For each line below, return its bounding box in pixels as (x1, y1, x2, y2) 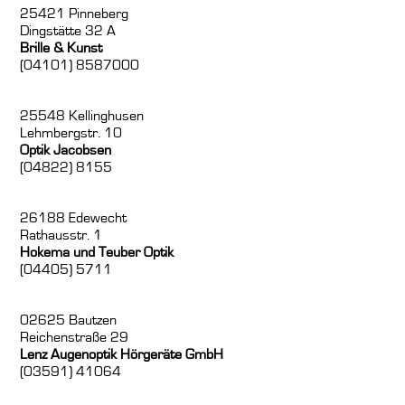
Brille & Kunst (20, 41, 103, 56)
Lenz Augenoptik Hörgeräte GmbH (20, 347, 224, 363)
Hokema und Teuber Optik (20, 245, 174, 260)
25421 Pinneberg (20, 6, 129, 22)
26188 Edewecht (20, 211, 127, 226)
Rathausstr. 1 (20, 228, 103, 243)
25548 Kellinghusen (20, 108, 145, 124)
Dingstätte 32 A (20, 24, 117, 39)
